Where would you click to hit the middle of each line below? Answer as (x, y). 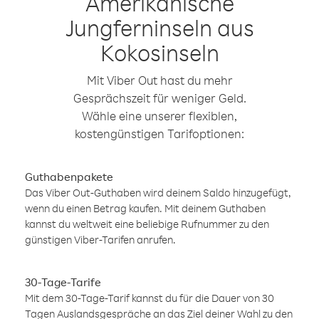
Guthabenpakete (69, 177)
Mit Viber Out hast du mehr (159, 80)
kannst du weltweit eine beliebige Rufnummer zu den (147, 224)
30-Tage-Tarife (63, 282)
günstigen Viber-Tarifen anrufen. (100, 240)
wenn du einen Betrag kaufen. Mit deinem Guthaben (145, 208)
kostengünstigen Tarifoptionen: (159, 134)
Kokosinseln (159, 52)
